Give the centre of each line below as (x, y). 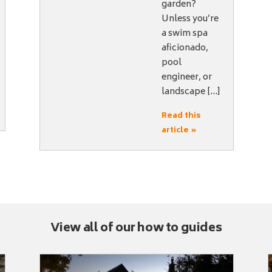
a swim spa (185, 34)
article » (179, 131)
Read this (182, 116)
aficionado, (185, 49)
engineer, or (187, 78)
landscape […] (191, 92)
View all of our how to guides (136, 228)
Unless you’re (190, 19)
